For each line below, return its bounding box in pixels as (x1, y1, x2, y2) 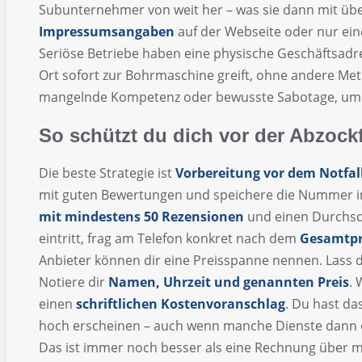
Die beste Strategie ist (39, 164, 175, 183)
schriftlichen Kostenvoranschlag (76, 295, 285, 314)
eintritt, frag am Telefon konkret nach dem (39, 229, 300, 248)
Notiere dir (39, 273, 108, 292)
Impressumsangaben (39, 23, 175, 41)
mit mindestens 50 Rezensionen (39, 208, 244, 226)
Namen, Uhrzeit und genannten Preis (108, 273, 349, 292)
